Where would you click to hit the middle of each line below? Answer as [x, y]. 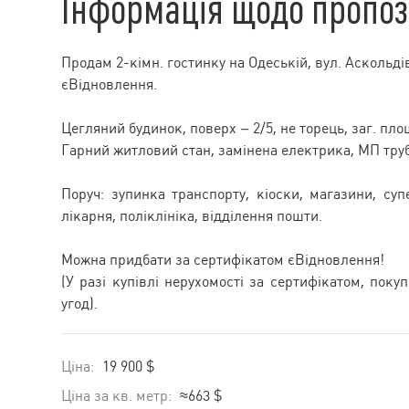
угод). [79, 303]
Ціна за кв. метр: [118, 395]
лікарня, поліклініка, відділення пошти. [192, 215]
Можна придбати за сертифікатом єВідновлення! [223, 259]
